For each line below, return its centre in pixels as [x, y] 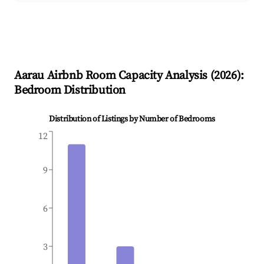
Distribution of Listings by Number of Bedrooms [132, 119]
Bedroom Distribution [70, 91]
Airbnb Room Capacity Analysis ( [129, 76]
